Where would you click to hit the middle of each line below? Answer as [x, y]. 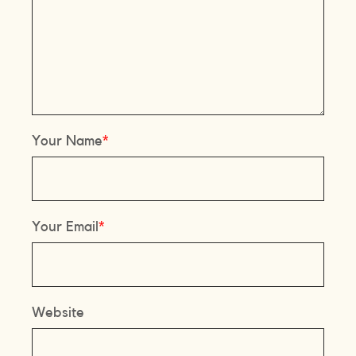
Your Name [68, 140]
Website [58, 312]
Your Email [66, 226]
